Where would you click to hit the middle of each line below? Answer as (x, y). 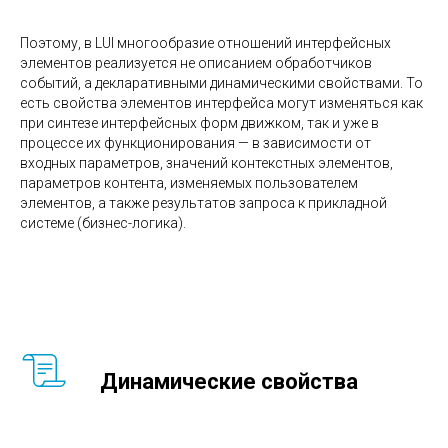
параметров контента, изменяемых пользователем (189, 182)
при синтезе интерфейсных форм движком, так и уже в (199, 122)
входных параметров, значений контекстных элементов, (206, 162)
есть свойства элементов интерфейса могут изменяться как (221, 102)
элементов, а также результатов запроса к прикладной (203, 202)
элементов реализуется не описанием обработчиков (196, 62)
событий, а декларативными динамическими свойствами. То (221, 82)
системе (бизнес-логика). (103, 222)
